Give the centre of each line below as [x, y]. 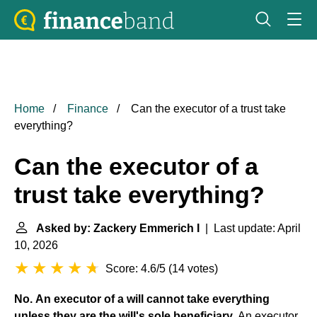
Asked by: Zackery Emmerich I [118, 228]
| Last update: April [250, 228]
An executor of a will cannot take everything [152, 299]
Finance [88, 109]
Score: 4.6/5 [136, 269]
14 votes [193, 269]
